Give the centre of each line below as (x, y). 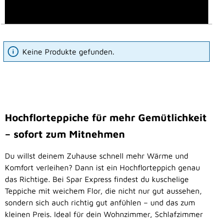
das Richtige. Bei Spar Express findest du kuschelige (97, 179)
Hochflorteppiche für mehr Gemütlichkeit (106, 118)
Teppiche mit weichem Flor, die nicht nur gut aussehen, (103, 191)
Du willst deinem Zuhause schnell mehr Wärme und (97, 156)
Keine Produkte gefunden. (68, 52)
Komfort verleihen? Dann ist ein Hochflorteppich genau (102, 168)
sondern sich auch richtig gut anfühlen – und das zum (100, 203)
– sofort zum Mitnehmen (65, 134)
